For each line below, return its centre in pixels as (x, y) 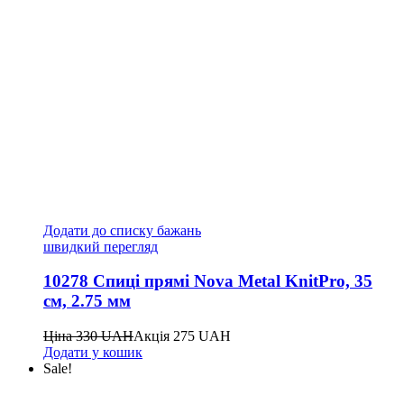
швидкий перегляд (101, 246)
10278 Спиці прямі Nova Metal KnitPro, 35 (208, 281)
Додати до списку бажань (122, 230)
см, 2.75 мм (87, 301)
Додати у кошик (93, 353)
